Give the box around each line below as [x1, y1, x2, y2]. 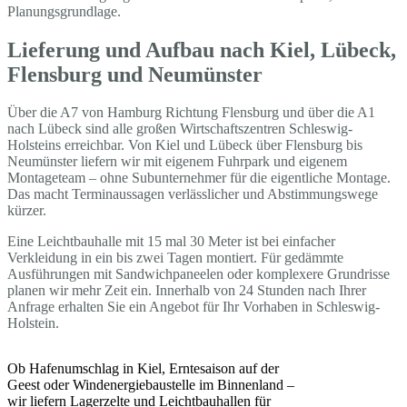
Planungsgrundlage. [7, 3, 121, 19]
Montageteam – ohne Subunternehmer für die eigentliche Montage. [7, 170, 391, 186]
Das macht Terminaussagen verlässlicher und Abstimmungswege [7, 186, 378, 203]
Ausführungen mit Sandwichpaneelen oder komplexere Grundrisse [7, 266, 390, 283]
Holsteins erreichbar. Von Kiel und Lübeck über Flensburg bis [7, 137, 362, 154]
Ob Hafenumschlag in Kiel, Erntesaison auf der [7, 361, 279, 377]
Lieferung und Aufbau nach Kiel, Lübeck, [7, 37, 396, 62]
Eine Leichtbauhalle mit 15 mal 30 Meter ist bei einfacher [7, 233, 335, 250]
